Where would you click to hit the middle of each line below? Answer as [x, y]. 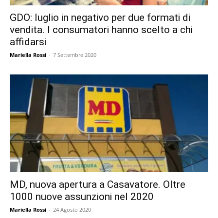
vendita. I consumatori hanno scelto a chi [101, 29]
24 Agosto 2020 [72, 210]
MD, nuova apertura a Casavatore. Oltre [98, 185]
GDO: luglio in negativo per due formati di [100, 17]
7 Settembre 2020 [75, 54]
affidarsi [28, 42]
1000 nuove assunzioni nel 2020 [82, 197]
